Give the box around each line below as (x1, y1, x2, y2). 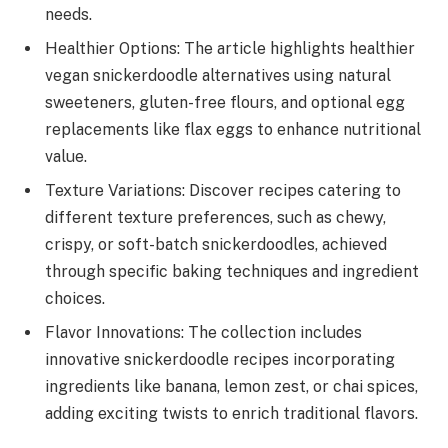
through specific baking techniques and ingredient (45, 262, 419, 282)
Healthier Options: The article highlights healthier (45, 39, 415, 59)
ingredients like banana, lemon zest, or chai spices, (45, 377, 418, 397)
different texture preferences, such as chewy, (45, 208, 386, 228)
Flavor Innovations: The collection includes (45, 323, 362, 343)
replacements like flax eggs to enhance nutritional (45, 120, 421, 140)
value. (45, 147, 87, 167)
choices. (45, 289, 105, 309)
